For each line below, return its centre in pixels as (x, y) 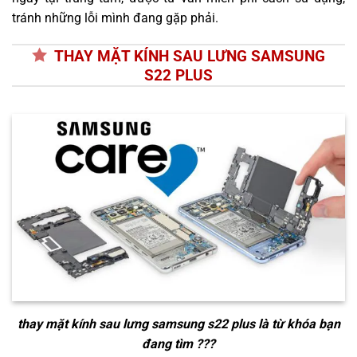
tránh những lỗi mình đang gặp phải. (115, 18)
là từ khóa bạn (297, 324)
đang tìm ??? (178, 344)
